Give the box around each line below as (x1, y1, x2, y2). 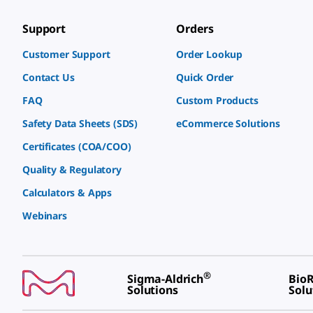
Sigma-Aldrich (127, 271, 203, 287)
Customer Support (22, 48, 110, 61)
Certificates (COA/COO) (22, 140, 131, 154)
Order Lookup (176, 48, 243, 61)
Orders (176, 21, 214, 37)
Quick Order (176, 71, 234, 85)
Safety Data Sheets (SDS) (22, 117, 138, 131)
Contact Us (22, 71, 75, 85)
